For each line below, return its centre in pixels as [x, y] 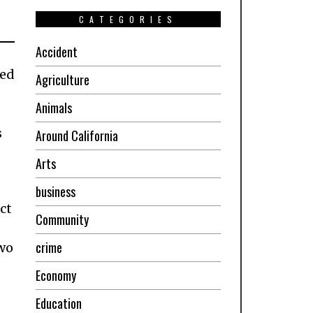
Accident [56, 51]
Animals [53, 107]
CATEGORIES [128, 19]
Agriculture [62, 79]
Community [62, 219]
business [55, 191]
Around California [77, 135]
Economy [56, 275]
